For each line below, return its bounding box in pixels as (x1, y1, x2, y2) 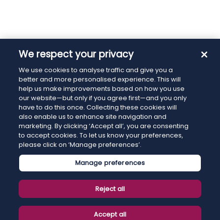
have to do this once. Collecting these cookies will (19, 102, 177, 112)
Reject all (95, 184, 125, 193)
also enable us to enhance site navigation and (19, 111, 167, 121)
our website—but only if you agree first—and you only (19, 93, 187, 103)
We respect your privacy (19, 47, 134, 61)
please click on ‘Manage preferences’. (19, 139, 142, 149)
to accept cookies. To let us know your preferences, (19, 130, 184, 140)
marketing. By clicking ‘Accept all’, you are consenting (19, 121, 189, 131)
